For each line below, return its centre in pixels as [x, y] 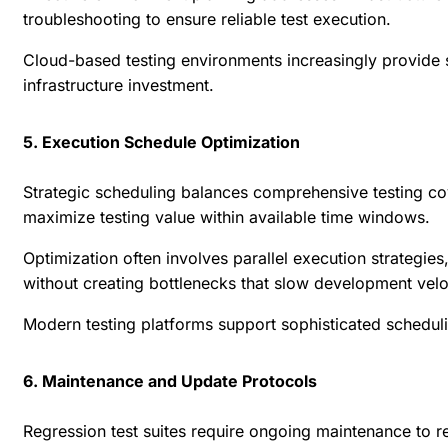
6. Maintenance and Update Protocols [170, 380]
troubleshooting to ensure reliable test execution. [207, 18]
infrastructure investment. [118, 84]
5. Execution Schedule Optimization [161, 141]
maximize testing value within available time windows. [226, 216]
